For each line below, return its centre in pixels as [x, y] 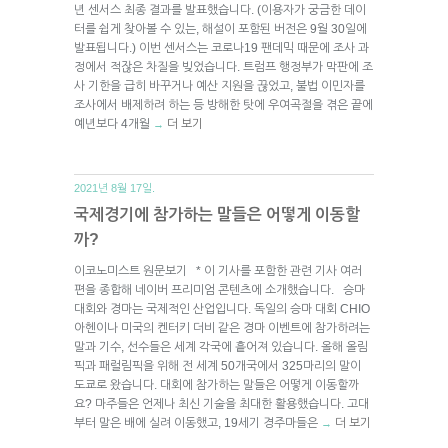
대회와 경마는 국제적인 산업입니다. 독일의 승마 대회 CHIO [222, 308]
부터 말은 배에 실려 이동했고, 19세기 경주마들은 [197, 422]
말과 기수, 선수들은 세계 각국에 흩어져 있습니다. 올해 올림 [221, 346]
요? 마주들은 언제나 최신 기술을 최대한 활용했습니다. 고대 [221, 403]
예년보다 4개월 [113, 123]
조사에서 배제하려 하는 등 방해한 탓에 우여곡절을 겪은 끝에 [223, 104]
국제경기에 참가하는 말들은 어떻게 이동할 [217, 214]
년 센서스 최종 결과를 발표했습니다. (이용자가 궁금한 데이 [220, 9]
